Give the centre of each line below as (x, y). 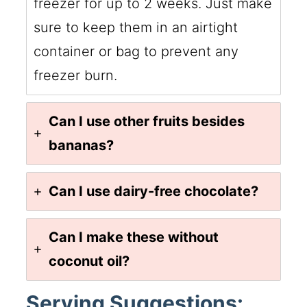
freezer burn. (76, 76)
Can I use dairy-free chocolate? (154, 192)
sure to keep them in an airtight (136, 28)
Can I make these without (134, 237)
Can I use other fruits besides (147, 122)
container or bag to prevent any (136, 52)
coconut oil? (89, 261)
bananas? (82, 146)
